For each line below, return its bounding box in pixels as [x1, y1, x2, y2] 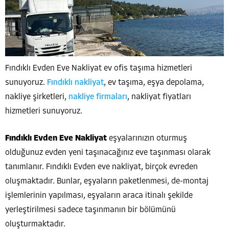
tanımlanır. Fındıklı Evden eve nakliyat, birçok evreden [5, 163, 198, 171]
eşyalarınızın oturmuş [109, 134, 187, 143]
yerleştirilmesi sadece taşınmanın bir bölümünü [5, 205, 176, 214]
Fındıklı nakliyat [47, 78, 104, 87]
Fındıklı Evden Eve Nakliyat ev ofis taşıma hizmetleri [5, 64, 192, 73]
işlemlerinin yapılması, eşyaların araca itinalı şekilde [5, 191, 193, 200]
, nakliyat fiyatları [127, 93, 191, 101]
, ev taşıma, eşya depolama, [104, 78, 204, 87]
